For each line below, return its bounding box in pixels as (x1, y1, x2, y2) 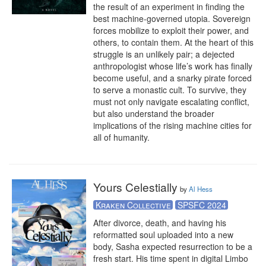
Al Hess (189, 184, 213, 194)
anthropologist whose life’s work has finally (93, 60, 252, 72)
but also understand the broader (93, 107, 214, 119)
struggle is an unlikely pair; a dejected (93, 48, 235, 60)
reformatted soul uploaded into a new (93, 229, 233, 240)
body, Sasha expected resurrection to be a (93, 240, 252, 252)
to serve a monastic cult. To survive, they (93, 84, 246, 96)
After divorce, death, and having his (93, 217, 226, 229)
